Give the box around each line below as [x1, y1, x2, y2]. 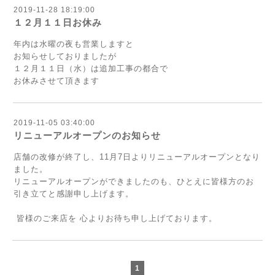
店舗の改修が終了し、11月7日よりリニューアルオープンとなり [14, 152, 260, 161]
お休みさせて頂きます [14, 76, 99, 85]
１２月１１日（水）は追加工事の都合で [14, 64, 168, 73]
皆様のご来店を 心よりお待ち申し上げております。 [14, 214, 217, 223]
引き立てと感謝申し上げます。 [14, 189, 134, 198]
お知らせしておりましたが [14, 52, 117, 61]
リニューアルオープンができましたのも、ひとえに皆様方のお [14, 177, 254, 186]
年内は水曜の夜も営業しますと [14, 39, 134, 48]
